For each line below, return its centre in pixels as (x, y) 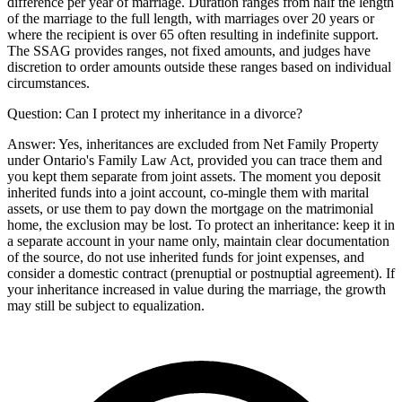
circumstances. (48, 83)
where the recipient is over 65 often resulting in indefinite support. (193, 34)
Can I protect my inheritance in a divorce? (184, 113)
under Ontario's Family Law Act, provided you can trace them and (195, 160)
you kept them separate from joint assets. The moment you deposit (194, 176)
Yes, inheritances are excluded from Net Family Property (218, 144)
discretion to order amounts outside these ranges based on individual (199, 66)
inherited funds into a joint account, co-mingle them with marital (188, 192)
